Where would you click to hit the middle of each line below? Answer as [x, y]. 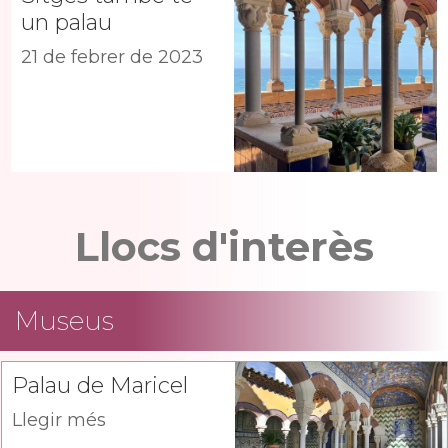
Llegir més [59, 420]
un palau [66, 23]
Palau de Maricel [100, 386]
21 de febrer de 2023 [112, 57]
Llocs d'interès [224, 247]
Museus [64, 321]
